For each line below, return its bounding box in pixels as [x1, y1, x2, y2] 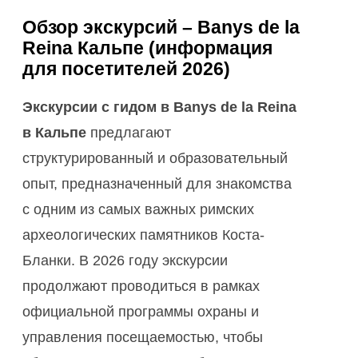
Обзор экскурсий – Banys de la [22, 17, 300, 38]
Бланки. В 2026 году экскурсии [22, 253, 228, 269]
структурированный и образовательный [22, 150, 288, 167]
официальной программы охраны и [22, 304, 259, 320]
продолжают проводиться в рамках [22, 278, 260, 295]
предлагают [86, 125, 171, 141]
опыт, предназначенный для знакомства [22, 176, 292, 193]
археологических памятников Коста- [22, 227, 265, 244]
